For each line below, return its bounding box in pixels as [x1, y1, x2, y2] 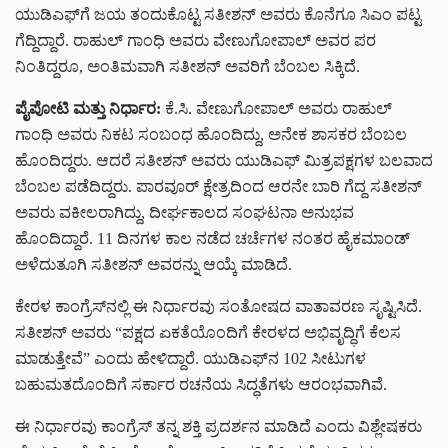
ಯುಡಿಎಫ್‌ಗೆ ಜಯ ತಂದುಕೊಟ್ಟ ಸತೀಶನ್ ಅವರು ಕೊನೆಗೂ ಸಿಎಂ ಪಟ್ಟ [15, 6, 421, 24]
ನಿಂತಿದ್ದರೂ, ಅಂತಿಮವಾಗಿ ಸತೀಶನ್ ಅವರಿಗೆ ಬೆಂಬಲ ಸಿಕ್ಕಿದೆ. [15, 58, 360, 76]
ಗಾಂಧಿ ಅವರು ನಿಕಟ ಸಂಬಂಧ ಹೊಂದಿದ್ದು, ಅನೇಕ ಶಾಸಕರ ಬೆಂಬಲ [15, 126, 407, 144]
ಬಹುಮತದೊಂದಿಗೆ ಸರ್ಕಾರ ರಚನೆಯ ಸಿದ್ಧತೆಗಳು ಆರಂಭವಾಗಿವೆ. [15, 376, 387, 394]
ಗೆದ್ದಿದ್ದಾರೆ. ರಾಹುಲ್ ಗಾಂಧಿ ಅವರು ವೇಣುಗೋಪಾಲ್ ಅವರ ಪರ [15, 32, 376, 50]
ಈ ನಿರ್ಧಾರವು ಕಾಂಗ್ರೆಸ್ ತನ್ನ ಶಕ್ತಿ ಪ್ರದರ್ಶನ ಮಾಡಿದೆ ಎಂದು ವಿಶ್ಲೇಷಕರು [15, 418, 422, 436]
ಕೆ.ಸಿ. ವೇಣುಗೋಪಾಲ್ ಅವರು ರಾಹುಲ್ [161, 100, 392, 118]
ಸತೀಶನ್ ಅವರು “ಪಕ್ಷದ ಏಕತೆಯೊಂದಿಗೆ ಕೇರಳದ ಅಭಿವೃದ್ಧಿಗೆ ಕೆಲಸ [15, 324, 401, 342]
